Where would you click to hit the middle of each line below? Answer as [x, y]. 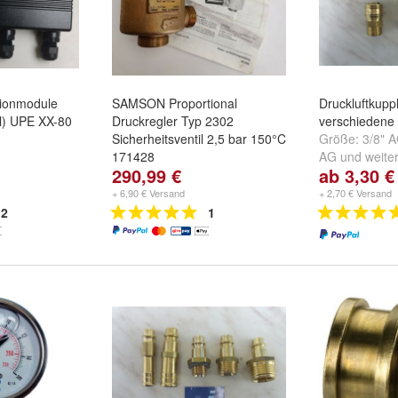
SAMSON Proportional [175, 103]
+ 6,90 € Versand [148, 193]
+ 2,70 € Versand [355, 193]
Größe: [341, 139]
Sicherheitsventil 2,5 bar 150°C [199, 139]
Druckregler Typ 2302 [173, 121]
